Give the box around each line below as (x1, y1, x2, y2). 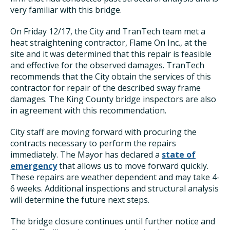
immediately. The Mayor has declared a (10, 149, 162, 160)
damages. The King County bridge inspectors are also (10, 93, 216, 105)
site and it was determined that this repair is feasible (10, 48, 212, 60)
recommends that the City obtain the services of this (10, 71, 211, 82)
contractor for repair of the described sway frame (10, 82, 201, 93)
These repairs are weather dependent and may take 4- (10, 171, 220, 183)
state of (162, 149, 196, 160)
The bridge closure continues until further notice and (10, 216, 215, 227)
